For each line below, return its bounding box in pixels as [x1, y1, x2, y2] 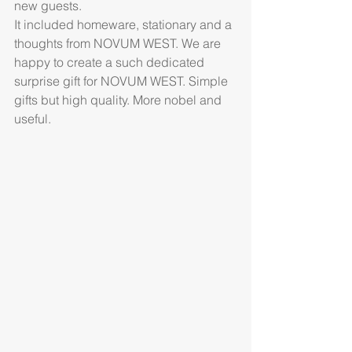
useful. [14, 111, 57, 127]
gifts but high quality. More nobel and [14, 92, 225, 108]
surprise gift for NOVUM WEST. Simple [14, 73, 231, 90]
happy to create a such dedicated [14, 54, 207, 71]
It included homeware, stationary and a [14, 16, 235, 33]
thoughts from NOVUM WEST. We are [14, 35, 224, 52]
